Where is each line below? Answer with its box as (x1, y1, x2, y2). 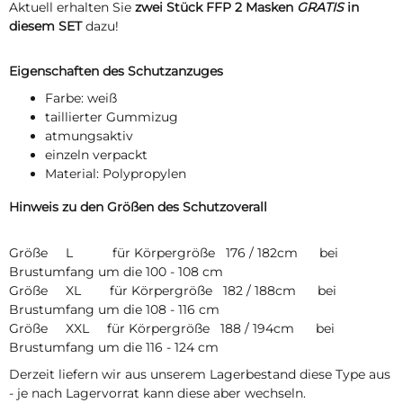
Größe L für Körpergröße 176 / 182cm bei (9, 244, 338, 261)
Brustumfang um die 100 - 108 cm (9, 263, 223, 280)
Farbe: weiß (45, 90, 117, 106)
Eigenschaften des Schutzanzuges (9, 63, 223, 80)
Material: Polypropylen (45, 166, 186, 182)
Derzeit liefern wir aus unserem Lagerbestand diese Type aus (9, 365, 390, 382)
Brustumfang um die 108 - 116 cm (9, 300, 219, 318)
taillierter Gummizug (45, 109, 178, 125)
